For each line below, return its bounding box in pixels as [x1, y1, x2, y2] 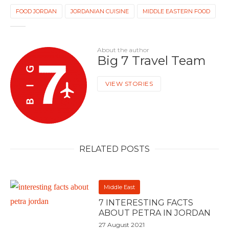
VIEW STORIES [105, 80, 153, 88]
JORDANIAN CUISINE [71, 8, 129, 15]
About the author [97, 46, 149, 54]
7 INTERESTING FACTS [99, 198, 194, 208]
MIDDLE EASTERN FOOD [143, 8, 210, 15]
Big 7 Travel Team [97, 53, 206, 68]
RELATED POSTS [79, 144, 150, 154]
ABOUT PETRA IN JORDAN [99, 208, 211, 218]
